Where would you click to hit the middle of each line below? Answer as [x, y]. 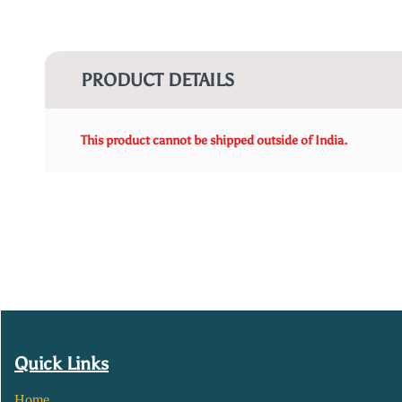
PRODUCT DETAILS [157, 80]
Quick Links [61, 363]
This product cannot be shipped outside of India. [214, 140]
